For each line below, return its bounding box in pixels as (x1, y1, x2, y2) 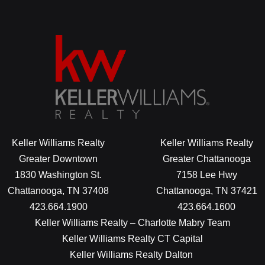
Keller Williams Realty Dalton (70, 249, 195, 260)
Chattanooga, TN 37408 (8, 185, 109, 196)
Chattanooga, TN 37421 (156, 185, 257, 196)
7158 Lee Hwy (176, 169, 237, 180)
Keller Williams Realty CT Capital (62, 233, 203, 244)
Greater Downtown (19, 153, 98, 164)
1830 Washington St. (15, 169, 102, 180)
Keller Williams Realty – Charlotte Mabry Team (35, 217, 230, 228)
